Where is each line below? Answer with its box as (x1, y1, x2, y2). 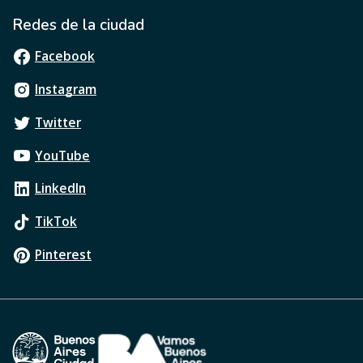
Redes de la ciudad (12, 15, 144, 36)
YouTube (35, 146, 90, 164)
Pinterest (35, 246, 92, 264)
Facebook (35, 47, 95, 65)
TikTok (35, 212, 77, 231)
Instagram (35, 79, 96, 98)
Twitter (35, 113, 81, 131)
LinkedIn (35, 179, 86, 198)
